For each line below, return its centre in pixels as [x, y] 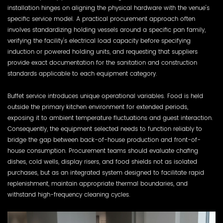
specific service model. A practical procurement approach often [101, 19]
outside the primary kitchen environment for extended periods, [98, 107]
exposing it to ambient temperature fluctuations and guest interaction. [110, 118]
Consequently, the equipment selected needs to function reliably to [105, 129]
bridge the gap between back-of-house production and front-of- [104, 140]
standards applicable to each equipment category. [82, 73]
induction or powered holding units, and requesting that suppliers [103, 52]
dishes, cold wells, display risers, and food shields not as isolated [102, 162]
